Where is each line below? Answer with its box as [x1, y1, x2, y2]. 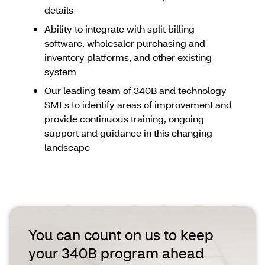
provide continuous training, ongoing [44, 112, 204, 125]
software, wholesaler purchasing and [44, 37, 205, 49]
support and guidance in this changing [44, 127, 212, 139]
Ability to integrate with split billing [44, 22, 195, 35]
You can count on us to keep [28, 225, 214, 244]
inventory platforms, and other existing [44, 51, 212, 63]
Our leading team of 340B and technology [44, 84, 227, 96]
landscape [44, 141, 90, 153]
